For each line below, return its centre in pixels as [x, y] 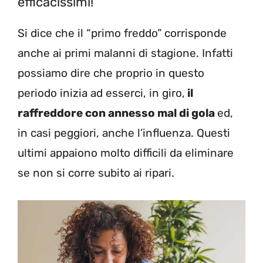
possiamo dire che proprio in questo [111, 73]
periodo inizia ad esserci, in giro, [101, 93]
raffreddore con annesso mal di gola [117, 113]
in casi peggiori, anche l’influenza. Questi [124, 133]
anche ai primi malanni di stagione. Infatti [125, 53]
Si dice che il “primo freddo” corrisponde [122, 33]
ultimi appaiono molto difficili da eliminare [126, 153]
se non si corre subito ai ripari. [96, 173]
